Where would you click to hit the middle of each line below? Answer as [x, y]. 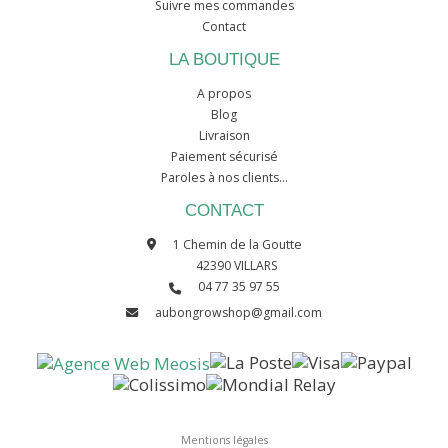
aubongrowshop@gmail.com [238, 312]
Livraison [224, 135]
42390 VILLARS [237, 265]
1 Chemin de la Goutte [237, 244]
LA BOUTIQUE [224, 59]
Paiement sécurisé [224, 156]
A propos [224, 93]
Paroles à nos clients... [224, 177]
